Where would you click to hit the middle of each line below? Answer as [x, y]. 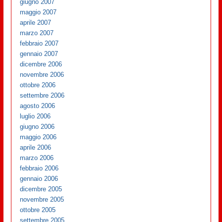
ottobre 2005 [38, 210]
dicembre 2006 [41, 64]
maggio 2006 [38, 137]
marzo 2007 [37, 33]
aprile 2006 [36, 147]
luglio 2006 [35, 116]
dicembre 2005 [41, 189]
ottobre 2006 [38, 85]
